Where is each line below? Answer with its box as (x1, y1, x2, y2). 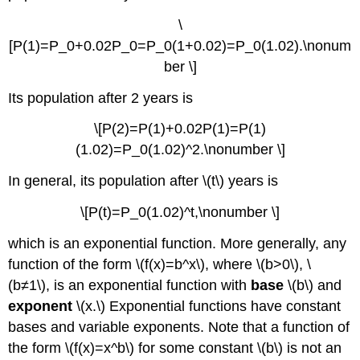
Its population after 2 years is (8, 89, 194, 106)
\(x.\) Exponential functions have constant (72, 297, 342, 314)
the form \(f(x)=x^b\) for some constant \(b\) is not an (8, 339, 342, 356)
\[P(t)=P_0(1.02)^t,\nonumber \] (80, 203, 280, 220)
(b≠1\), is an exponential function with (8, 276, 252, 293)
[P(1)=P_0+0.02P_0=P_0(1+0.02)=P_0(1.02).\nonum (9, 37, 351, 54)
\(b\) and (284, 276, 342, 293)
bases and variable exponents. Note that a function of (8, 318, 350, 335)
